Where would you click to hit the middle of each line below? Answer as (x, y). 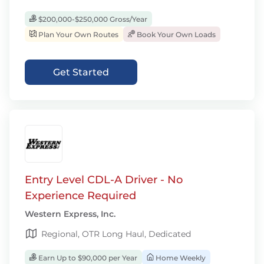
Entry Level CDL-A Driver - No (104, 180)
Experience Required (80, 196)
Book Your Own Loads (175, 34)
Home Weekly (180, 258)
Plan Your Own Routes (77, 34)
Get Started (81, 72)
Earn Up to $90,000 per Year (87, 258)
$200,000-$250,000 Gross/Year (92, 19)
